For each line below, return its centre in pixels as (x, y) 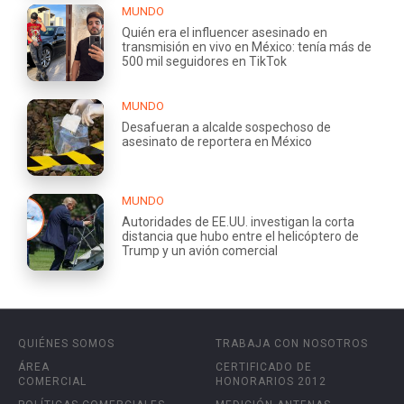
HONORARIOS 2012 (271, 381)
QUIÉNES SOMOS (66, 343)
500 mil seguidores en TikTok (204, 61)
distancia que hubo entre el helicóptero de (240, 236)
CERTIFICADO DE (264, 367)
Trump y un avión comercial (200, 250)
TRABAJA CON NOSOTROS (292, 343)
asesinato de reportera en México (217, 141)
